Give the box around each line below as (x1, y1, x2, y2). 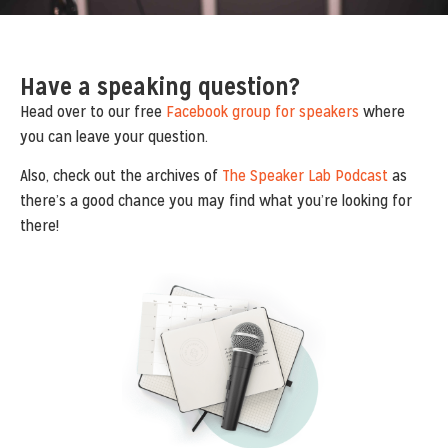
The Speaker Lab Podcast (222, 165, 388, 187)
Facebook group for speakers (166, 101, 363, 123)
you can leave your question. (20, 126, 212, 148)
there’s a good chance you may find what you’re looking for (20, 190, 412, 212)
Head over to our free (20, 101, 166, 123)
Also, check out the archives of (20, 165, 222, 187)
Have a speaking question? (20, 71, 300, 103)
